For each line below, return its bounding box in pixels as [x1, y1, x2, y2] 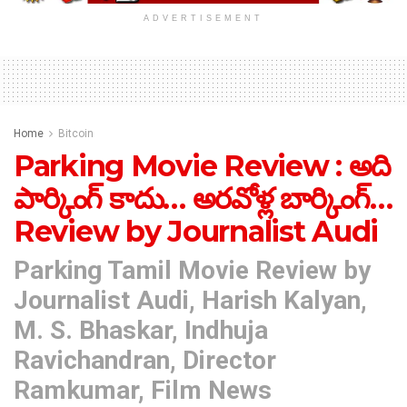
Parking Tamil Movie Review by [14, 254, 371, 285]
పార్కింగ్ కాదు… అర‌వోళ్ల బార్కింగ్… [14, 181, 392, 217]
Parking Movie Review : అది [14, 148, 391, 184]
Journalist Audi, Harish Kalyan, [14, 284, 367, 315]
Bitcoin [58, 127, 94, 141]
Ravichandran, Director [14, 344, 276, 375]
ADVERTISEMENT [144, 14, 263, 24]
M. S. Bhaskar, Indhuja [14, 314, 268, 345]
